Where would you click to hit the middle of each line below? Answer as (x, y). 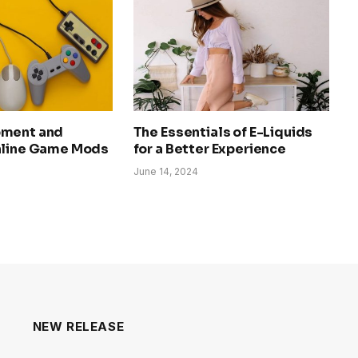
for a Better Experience (209, 149)
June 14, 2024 (165, 171)
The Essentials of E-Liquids (223, 132)
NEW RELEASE (78, 326)
